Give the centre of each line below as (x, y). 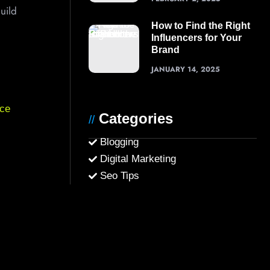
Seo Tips (120, 176)
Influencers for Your (196, 38)
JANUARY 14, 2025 (185, 69)
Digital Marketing (138, 159)
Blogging (119, 142)
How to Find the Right (200, 26)
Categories (134, 118)
